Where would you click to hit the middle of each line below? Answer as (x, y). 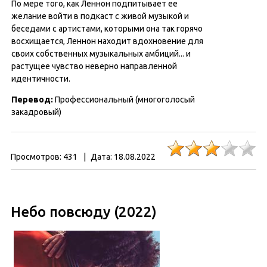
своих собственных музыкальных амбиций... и (101, 54)
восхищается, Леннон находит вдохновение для (107, 41)
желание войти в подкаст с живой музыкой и (100, 16)
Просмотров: (36, 157)
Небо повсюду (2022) (84, 212)
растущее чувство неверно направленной (94, 66)
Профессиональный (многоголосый (125, 100)
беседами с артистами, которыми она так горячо (107, 29)
